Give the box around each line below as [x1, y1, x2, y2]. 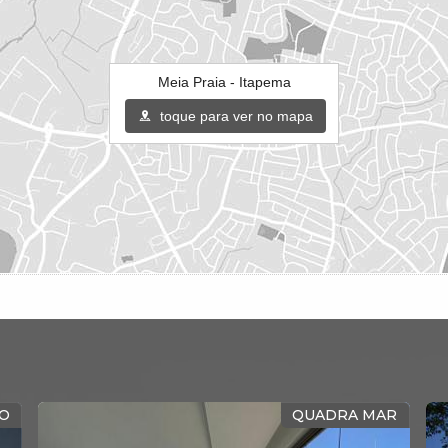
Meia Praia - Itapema [157, 74, 291, 90]
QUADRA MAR [292, 406, 398, 424]
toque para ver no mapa [156, 108, 313, 124]
